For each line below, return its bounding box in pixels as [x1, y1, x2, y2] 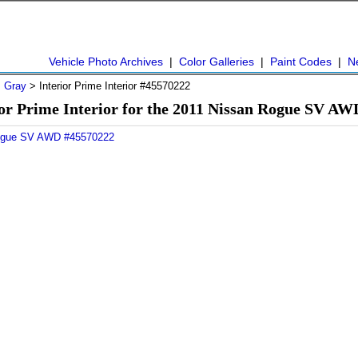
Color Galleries [179, 55, 254, 68]
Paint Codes [270, 55, 332, 68]
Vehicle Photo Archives [49, 55, 163, 68]
